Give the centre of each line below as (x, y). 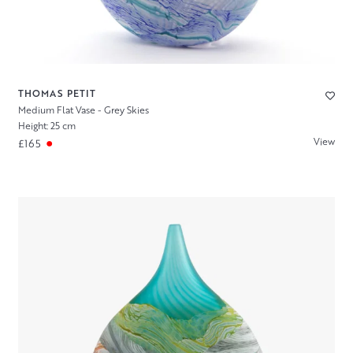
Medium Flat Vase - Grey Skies (83, 110)
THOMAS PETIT (57, 93)
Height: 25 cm (46, 126)
